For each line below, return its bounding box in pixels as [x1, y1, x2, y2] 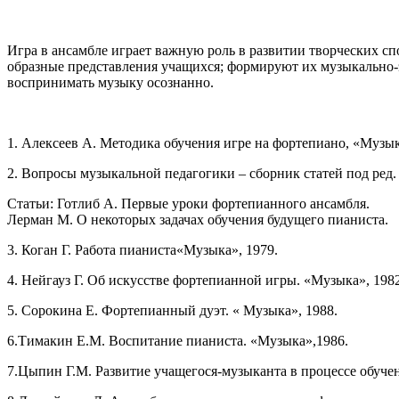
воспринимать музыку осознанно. [7, 74, 214, 90]
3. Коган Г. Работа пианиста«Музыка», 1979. [7, 241, 278, 257]
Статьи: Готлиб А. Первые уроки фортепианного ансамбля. [7, 195, 370, 211]
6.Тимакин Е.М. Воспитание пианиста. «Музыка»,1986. [7, 332, 348, 348]
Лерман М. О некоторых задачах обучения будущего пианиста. [7, 211, 388, 227]
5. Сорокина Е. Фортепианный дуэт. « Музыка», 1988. [7, 302, 338, 318]
